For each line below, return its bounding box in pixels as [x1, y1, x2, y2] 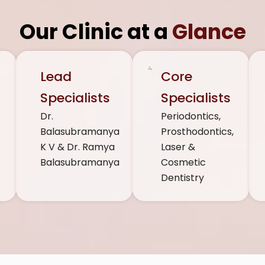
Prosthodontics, [160, 124, 234, 138]
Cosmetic [160, 155, 206, 169]
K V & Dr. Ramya [40, 140, 115, 154]
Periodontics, [160, 109, 221, 123]
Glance [172, 17, 246, 46]
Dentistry [160, 170, 204, 185]
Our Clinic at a [19, 17, 172, 46]
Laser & [160, 140, 195, 154]
